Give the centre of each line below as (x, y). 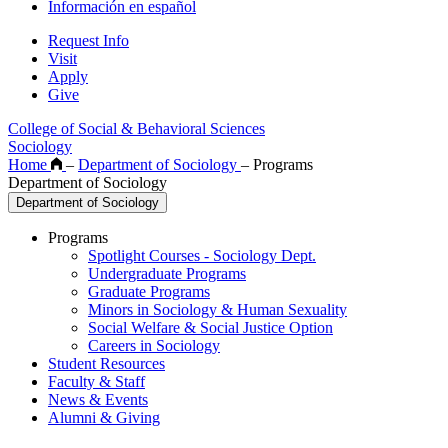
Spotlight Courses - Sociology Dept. (202, 255)
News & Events (98, 399)
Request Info (88, 40)
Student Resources (106, 363)
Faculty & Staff (96, 381)
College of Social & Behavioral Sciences (136, 128)
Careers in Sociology (154, 345)
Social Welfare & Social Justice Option (210, 327)
